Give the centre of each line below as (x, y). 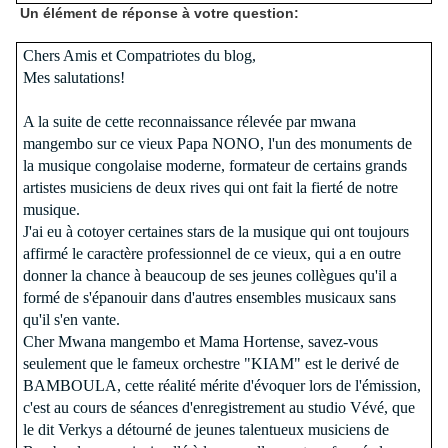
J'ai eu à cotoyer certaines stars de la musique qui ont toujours (215, 231)
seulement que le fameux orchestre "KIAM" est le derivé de (210, 363)
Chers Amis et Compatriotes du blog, (139, 55)
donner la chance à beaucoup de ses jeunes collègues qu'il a (209, 275)
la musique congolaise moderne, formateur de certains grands (214, 165)
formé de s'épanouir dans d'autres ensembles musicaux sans (209, 297)
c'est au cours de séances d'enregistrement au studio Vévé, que (218, 407)
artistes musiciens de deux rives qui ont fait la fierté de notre (210, 187)
